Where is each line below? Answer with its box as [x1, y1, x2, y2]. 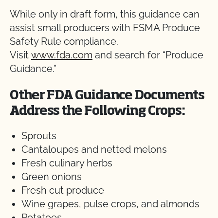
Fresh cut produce [21, 184, 104, 196]
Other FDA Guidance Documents [10, 90, 204, 102]
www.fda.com [31, 49, 92, 61]
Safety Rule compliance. [10, 36, 118, 47]
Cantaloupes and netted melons [21, 144, 169, 155]
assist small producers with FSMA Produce [10, 22, 200, 34]
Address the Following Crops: [10, 105, 187, 118]
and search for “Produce [92, 49, 203, 61]
